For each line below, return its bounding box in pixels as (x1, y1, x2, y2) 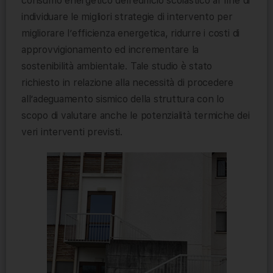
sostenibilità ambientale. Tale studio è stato (21, 60, 213, 73)
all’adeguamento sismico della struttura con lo (21, 93, 224, 105)
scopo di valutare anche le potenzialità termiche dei (21, 110, 250, 122)
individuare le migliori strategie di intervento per (21, 11, 233, 23)
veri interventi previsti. (21, 126, 122, 138)
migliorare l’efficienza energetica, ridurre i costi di (21, 27, 240, 40)
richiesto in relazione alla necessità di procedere (21, 77, 234, 89)
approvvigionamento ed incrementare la (21, 44, 199, 56)
